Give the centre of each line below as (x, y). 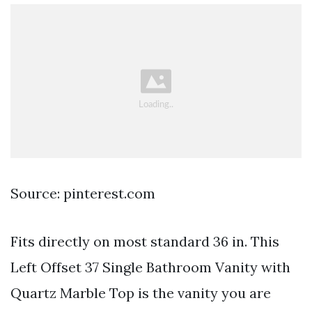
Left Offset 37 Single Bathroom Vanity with (150, 267)
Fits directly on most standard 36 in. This (145, 241)
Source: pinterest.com (83, 193)
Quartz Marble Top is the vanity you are (141, 292)
